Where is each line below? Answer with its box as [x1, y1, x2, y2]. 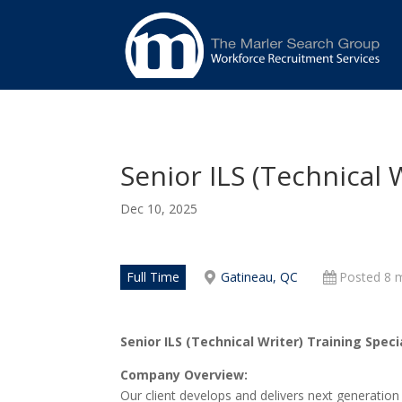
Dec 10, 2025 [120, 200, 198, 218]
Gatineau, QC [221, 268, 299, 286]
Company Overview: [120, 366, 249, 384]
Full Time [127, 268, 180, 286]
